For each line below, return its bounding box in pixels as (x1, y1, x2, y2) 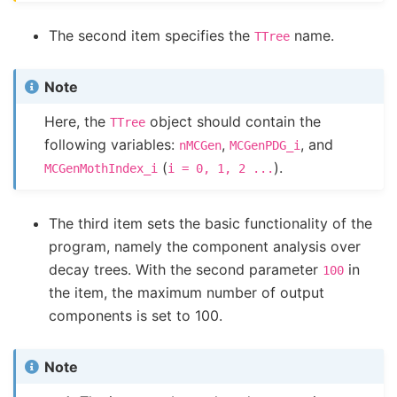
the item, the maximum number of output (49, 284, 324, 302)
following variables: (44, 135, 180, 153)
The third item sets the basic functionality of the (49, 214, 372, 233)
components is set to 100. (49, 307, 222, 325)
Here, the (44, 112, 111, 130)
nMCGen (179, 137, 222, 152)
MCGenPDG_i (230, 137, 301, 152)
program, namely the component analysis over (49, 237, 361, 256)
